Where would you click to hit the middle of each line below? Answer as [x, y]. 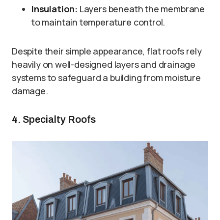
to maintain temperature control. [98, 22]
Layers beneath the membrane [141, 9]
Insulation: [55, 9]
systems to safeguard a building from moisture [106, 78]
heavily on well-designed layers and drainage [104, 65]
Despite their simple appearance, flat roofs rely [107, 51]
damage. [30, 91]
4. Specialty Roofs [54, 120]
